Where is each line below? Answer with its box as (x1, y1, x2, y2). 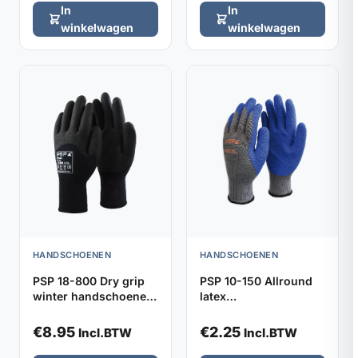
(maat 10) (33, 304, 83, 318)
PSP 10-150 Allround (200, 273, 312, 288)
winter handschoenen (33, 288, 153, 303)
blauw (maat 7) (200, 319, 281, 333)
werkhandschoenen (200, 304, 309, 318)
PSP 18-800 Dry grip (33, 273, 145, 288)
